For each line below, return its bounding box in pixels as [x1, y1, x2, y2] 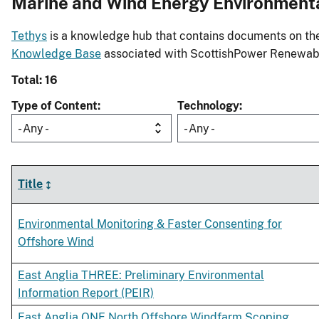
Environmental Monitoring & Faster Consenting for [18, 217, 282, 231]
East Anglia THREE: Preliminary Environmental [18, 268, 264, 283]
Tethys [11, 29, 47, 43]
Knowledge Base [11, 47, 101, 61]
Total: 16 [11, 73, 58, 88]
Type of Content [11, 99, 98, 113]
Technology [177, 99, 239, 113]
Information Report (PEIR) [18, 286, 154, 300]
